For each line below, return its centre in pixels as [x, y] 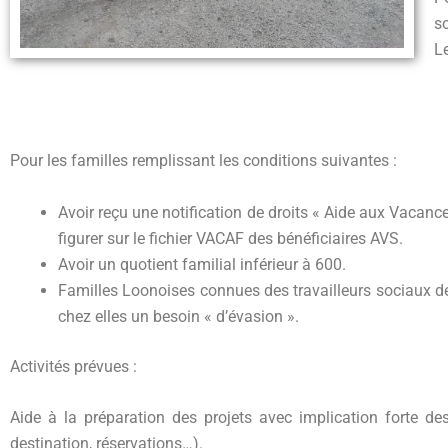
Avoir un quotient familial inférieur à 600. [202, 264]
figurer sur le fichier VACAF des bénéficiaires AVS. [230, 238]
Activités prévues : [73, 366]
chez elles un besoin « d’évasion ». [178, 316]
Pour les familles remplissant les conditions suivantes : [203, 161]
